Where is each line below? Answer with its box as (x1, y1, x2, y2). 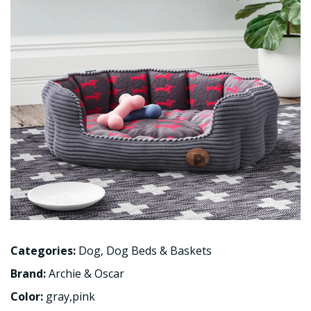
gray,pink (46, 289, 95, 304)
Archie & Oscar (49, 266, 124, 281)
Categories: (10, 243, 76, 258)
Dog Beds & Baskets (106, 243, 212, 258)
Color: (10, 289, 46, 304)
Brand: (10, 266, 49, 281)
